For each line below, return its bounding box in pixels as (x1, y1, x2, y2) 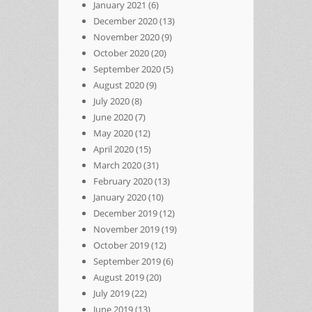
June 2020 (93, 110, 133, 123)
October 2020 (93, 46, 149, 59)
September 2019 (93, 254, 161, 267)
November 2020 (93, 30, 159, 43)
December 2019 (93, 206, 157, 219)
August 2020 (93, 78, 144, 91)
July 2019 (93, 286, 130, 299)
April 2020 (93, 142, 134, 155)
